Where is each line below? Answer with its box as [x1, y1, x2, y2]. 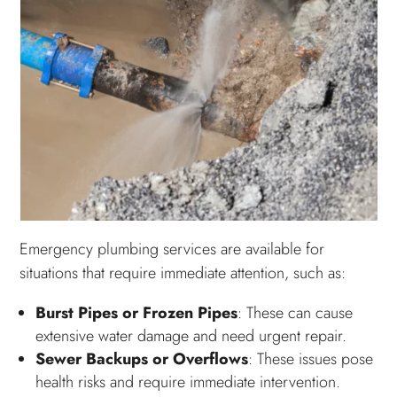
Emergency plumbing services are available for [19, 237, 325, 261]
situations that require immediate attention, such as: [19, 261, 346, 284]
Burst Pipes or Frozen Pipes [35, 300, 238, 324]
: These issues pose [248, 346, 374, 370]
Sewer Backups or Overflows [35, 346, 249, 370]
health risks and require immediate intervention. [35, 370, 341, 393]
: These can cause [237, 300, 354, 324]
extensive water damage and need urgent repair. [35, 323, 347, 347]
